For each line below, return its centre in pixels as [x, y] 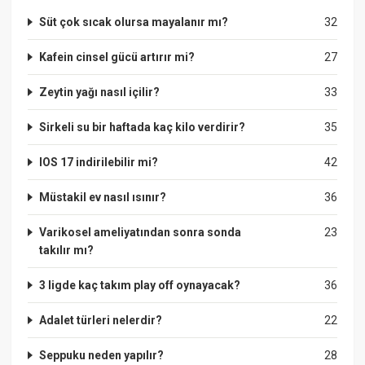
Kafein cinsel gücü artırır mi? [117, 57]
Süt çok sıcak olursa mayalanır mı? [134, 22]
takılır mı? [67, 250]
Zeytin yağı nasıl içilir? [100, 92]
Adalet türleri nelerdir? [101, 320]
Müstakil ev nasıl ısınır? [103, 197]
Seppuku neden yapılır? [102, 355]
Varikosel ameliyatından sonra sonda [141, 232]
